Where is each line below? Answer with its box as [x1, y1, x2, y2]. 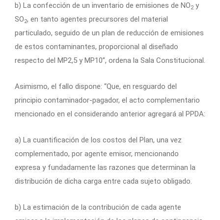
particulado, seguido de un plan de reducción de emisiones [15, 28, 204, 38]
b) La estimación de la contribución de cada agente [15, 203, 181, 212]
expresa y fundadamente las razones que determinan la [15, 163, 195, 172]
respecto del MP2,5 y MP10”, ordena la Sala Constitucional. [15, 56, 205, 65]
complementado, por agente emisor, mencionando [15, 149, 179, 159]
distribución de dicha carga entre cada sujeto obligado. [15, 177, 192, 186]
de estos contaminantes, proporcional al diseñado [15, 42, 178, 52]
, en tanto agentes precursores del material [27, 15, 168, 24]
